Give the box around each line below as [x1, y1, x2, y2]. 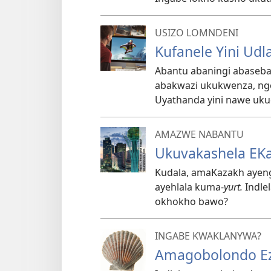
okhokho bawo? [155, 195, 228, 209]
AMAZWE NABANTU [155, 128, 244, 142]
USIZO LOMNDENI [155, 26, 238, 40]
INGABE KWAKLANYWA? [155, 229, 261, 243]
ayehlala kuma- [155, 180, 224, 194]
